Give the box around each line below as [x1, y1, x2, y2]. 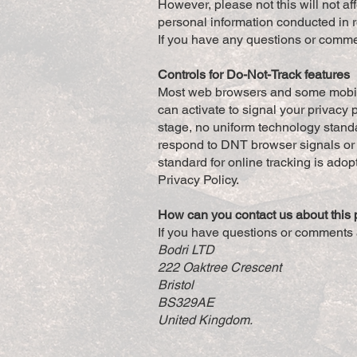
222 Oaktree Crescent [158, 260, 281, 275]
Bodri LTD [158, 242, 214, 257]
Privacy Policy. [158, 172, 239, 187]
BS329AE [158, 295, 214, 310]
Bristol [158, 277, 194, 292]
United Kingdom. [158, 312, 253, 328]
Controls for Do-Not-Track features [158, 67, 350, 82]
